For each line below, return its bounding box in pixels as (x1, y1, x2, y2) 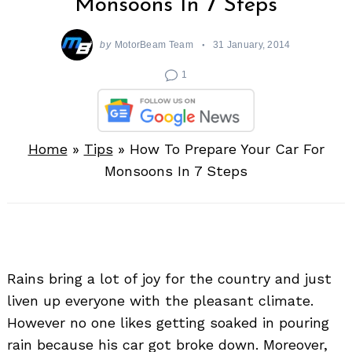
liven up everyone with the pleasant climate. (7, 291, 313, 309)
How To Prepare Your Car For (129, 140, 324, 157)
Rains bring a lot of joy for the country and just (7, 269, 332, 287)
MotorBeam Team (114, 39, 193, 50)
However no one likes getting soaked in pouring (7, 313, 329, 331)
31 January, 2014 (212, 39, 291, 50)
